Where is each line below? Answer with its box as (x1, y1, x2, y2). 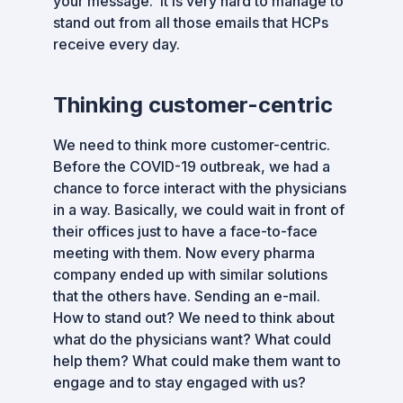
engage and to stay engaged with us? (53, 373, 306, 391)
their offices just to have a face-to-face (53, 222, 318, 240)
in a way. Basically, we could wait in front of (53, 201, 345, 219)
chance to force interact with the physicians (53, 179, 346, 197)
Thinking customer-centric (53, 92, 333, 118)
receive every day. (53, 35, 180, 53)
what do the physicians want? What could (53, 330, 331, 348)
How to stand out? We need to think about (53, 309, 335, 327)
